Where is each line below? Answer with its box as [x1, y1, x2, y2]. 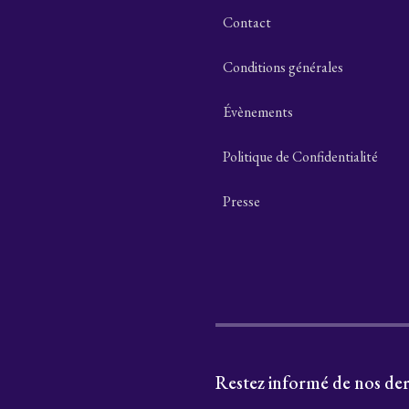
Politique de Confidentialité [223, 147, 378, 167]
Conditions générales [223, 58, 343, 78]
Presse [223, 192, 260, 212]
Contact [223, 13, 271, 33]
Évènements [223, 102, 293, 122]
